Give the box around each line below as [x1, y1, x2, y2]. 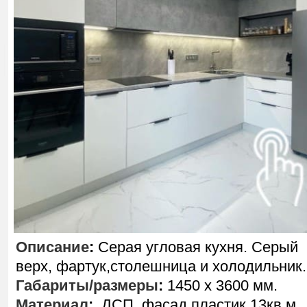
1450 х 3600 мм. [163, 277, 278, 294]
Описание [16, 238, 89, 256]
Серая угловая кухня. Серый [94, 238, 298, 256]
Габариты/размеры [16, 277, 158, 294]
